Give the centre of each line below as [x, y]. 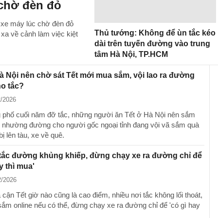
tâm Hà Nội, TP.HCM [131, 54]
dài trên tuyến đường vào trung [152, 44]
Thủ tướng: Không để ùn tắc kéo [155, 33]
